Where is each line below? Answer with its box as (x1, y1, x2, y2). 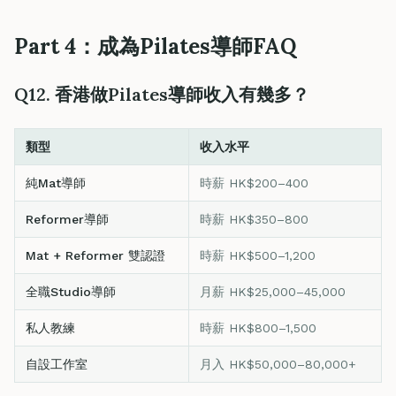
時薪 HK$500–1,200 (200, 248, 316, 263)
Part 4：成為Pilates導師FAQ (14, 33, 297, 60)
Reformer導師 (26, 212, 109, 226)
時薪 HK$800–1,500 (200, 321, 316, 335)
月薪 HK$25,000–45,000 (200, 285, 346, 299)
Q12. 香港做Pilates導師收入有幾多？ (14, 83, 309, 105)
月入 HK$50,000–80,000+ (200, 357, 356, 371)
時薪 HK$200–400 (200, 176, 308, 190)
